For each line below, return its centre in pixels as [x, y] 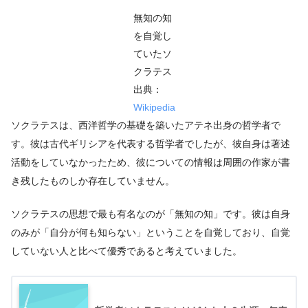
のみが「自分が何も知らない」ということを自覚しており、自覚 [151, 233]
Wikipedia [154, 107]
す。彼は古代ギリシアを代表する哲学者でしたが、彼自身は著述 [151, 143]
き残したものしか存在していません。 [93, 180]
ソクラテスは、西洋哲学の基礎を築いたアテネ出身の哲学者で [146, 125]
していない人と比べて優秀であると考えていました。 [126, 251]
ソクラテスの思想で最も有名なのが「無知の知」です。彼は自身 [151, 214]
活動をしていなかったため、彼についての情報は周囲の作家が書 [151, 162]
